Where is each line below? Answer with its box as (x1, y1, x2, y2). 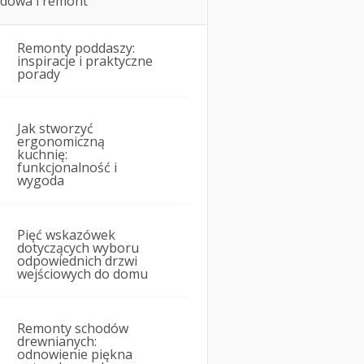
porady (17, 65, 60, 84)
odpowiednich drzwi (17, 252, 137, 271)
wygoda (17, 171, 64, 190)
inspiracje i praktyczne (17, 52, 153, 71)
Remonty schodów (17, 319, 128, 338)
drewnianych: (17, 332, 97, 351)
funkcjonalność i (17, 158, 117, 177)
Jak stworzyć (17, 119, 93, 138)
